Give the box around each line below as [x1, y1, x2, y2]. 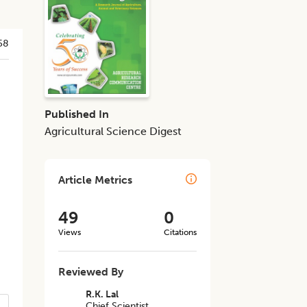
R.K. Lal [86, 288, 119, 300]
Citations [163, 228, 197, 237]
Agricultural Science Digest [45, 125, 182, 138]
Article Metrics [58, 173, 133, 186]
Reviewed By [58, 265, 124, 278]
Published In [45, 108, 110, 121]
